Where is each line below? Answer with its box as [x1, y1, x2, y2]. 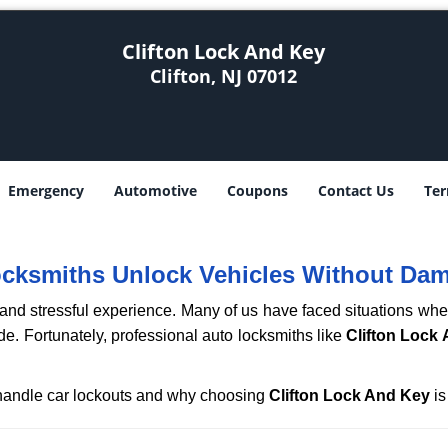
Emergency [8, 181, 84, 200]
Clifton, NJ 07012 [150, 64, 298, 88]
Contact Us [318, 181, 394, 200]
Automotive [114, 181, 197, 200]
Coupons [227, 181, 288, 200]
